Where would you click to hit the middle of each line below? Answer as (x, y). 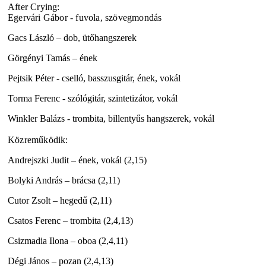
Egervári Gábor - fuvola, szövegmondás (85, 17)
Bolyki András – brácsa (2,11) (64, 180)
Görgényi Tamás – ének (53, 58)
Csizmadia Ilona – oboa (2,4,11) (68, 240)
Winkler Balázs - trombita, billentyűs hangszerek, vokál (112, 118)
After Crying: (34, 7)
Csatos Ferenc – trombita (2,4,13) (70, 220)
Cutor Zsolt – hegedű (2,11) (60, 200)
